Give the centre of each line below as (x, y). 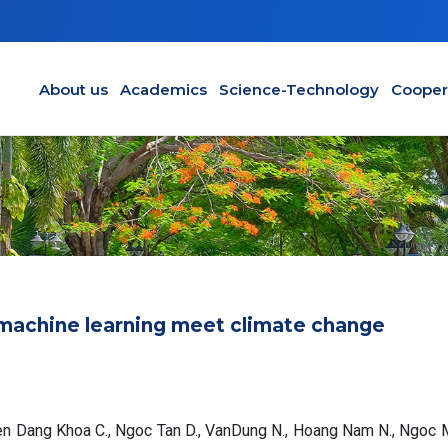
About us (73, 89)
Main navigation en (109, 75)
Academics (163, 89)
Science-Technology (298, 89)
